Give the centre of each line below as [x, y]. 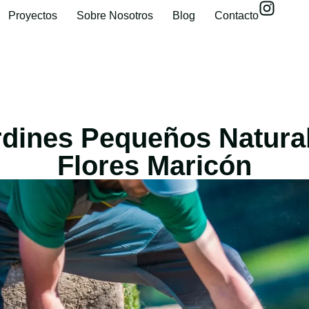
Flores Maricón [154, 166]
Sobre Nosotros [115, 16]
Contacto [237, 16]
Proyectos [33, 16]
